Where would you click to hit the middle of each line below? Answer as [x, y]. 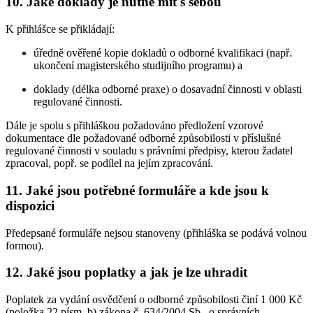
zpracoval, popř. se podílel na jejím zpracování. [109, 163]
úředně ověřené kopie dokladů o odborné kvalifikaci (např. [163, 53]
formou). [25, 245]
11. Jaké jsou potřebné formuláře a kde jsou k [137, 190]
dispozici [30, 205]
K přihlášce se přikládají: [60, 29]
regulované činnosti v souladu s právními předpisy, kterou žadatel [149, 151]
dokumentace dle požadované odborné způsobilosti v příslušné [143, 138]
